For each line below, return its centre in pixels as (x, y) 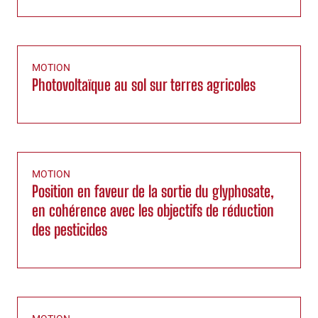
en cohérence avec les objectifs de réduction (153, 211)
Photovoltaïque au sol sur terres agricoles (144, 85)
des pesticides (70, 230)
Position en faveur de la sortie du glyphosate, (153, 192)
